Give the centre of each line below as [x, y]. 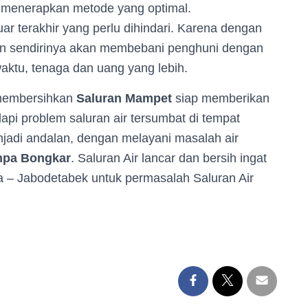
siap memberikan [222, 98]
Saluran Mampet [126, 98]
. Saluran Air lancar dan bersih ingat [169, 158]
